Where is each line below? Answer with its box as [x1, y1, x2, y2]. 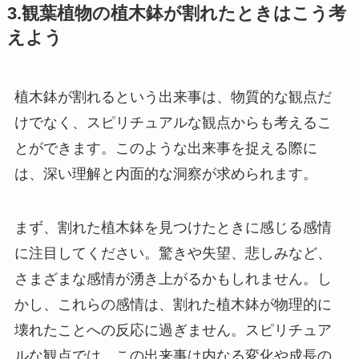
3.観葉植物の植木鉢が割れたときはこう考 [6, 3, 346, 23]
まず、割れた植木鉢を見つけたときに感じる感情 [14, 220, 332, 236]
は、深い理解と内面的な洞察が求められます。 [14, 165, 317, 182]
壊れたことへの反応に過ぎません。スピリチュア [14, 322, 332, 339]
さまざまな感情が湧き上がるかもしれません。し [14, 271, 332, 288]
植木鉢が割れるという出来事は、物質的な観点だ [14, 88, 332, 105]
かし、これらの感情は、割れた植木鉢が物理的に [14, 296, 332, 313]
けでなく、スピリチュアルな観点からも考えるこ [14, 114, 332, 131]
